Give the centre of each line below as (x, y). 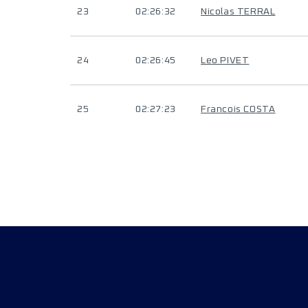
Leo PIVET (225, 60)
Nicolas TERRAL (238, 12)
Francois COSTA (238, 109)
